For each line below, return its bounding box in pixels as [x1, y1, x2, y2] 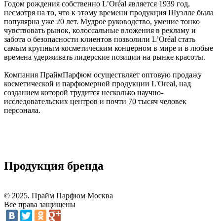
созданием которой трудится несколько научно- [4, 88, 163, 97]
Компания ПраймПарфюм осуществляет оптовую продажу [4, 70, 202, 79]
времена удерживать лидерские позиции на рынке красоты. [4, 52, 205, 61]
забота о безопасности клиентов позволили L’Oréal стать [4, 35, 195, 43]
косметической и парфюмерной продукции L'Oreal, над [4, 79, 191, 88]
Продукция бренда [4, 159, 104, 172]
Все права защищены [4, 200, 75, 209]
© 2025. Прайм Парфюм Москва [4, 191, 113, 200]
